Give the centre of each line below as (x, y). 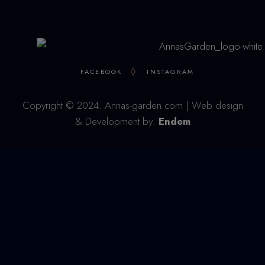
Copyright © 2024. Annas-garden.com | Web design (132, 105)
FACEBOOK (101, 71)
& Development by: (117, 121)
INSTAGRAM (171, 71)
